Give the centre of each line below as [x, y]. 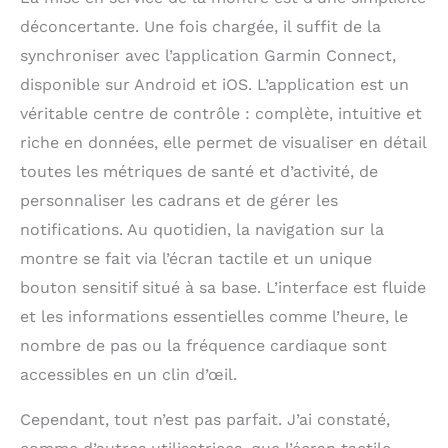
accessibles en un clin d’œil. [128, 375]
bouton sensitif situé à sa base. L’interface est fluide [223, 288]
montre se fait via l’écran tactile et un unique [196, 259]
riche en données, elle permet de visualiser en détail [223, 143]
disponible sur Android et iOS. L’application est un [214, 85]
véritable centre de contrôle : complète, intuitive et [221, 114]
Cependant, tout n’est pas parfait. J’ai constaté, [205, 420]
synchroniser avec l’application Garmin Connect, [208, 56]
